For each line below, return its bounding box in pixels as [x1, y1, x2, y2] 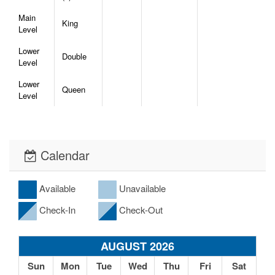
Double [62, 50, 87, 63]
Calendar [37, 146, 90, 165]
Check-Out [117, 203, 163, 217]
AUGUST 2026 [101, 238, 174, 255]
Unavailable [117, 182, 166, 195]
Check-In [37, 203, 76, 217]
